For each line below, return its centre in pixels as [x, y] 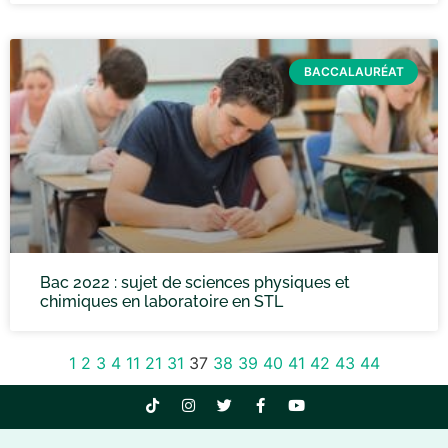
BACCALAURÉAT [353, 72]
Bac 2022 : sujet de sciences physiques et [195, 282]
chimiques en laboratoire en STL [161, 301]
